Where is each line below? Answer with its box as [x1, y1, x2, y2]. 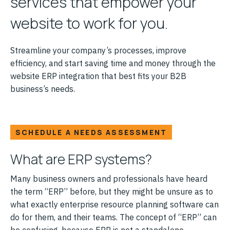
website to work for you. [10, 12, 168, 33]
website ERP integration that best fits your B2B [10, 70, 186, 81]
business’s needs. [10, 83, 75, 94]
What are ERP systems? [10, 149, 152, 168]
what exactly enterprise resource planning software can [10, 199, 219, 209]
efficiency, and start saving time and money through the [10, 57, 216, 68]
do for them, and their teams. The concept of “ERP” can [10, 212, 217, 222]
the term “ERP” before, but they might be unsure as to [10, 186, 213, 197]
